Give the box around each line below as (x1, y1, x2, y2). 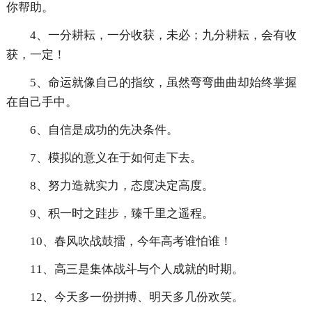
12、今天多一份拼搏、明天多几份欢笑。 (29, 290, 244, 304)
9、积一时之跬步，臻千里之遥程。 (29, 207, 214, 221)
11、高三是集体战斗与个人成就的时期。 (29, 263, 244, 276)
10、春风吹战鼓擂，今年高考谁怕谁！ (29, 235, 232, 249)
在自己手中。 (6, 95, 77, 109)
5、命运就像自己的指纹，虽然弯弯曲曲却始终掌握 (29, 76, 297, 90)
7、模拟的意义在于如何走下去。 (29, 151, 202, 165)
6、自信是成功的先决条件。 (29, 123, 178, 137)
